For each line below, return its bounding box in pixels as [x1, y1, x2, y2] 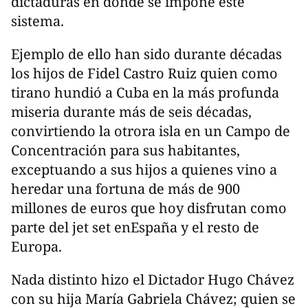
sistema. [11, 12, 64, 31]
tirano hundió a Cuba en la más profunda [11, 83, 279, 102]
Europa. [11, 237, 62, 256]
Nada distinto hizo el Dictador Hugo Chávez [11, 270, 294, 289]
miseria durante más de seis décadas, [11, 102, 252, 122]
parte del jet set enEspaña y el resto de [11, 218, 259, 237]
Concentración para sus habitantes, [11, 141, 240, 160]
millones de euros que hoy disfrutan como [11, 199, 287, 218]
